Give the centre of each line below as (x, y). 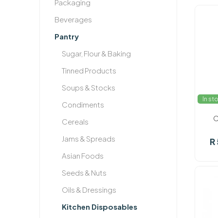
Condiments (83, 104)
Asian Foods (82, 155)
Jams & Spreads (88, 138)
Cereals (75, 121)
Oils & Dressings (89, 190)
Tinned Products (89, 70)
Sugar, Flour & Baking (96, 53)
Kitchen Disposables (99, 207)
